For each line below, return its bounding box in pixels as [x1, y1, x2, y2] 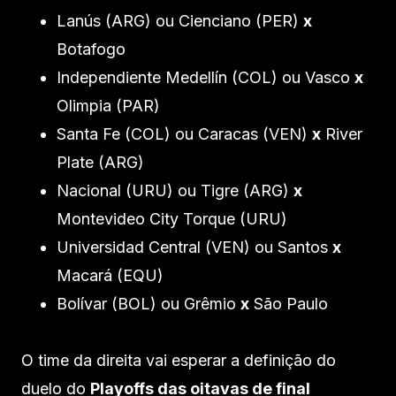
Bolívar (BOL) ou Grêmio [57, 294, 240, 314]
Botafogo [57, 40, 126, 59]
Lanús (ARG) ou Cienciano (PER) [57, 11, 303, 31]
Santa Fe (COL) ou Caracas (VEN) [57, 125, 312, 144]
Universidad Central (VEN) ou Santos [57, 238, 332, 257]
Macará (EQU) [57, 266, 164, 286]
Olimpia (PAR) [57, 96, 160, 116]
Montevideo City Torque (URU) [57, 209, 287, 229]
